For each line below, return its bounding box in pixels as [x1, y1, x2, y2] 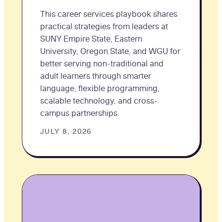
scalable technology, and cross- [40, 95, 158, 106]
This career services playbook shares [40, 8, 177, 19]
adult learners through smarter [40, 70, 151, 81]
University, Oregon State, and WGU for [40, 46, 180, 56]
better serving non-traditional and [40, 58, 164, 68]
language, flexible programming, [40, 83, 160, 93]
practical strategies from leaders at [40, 21, 168, 31]
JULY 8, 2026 [40, 126, 92, 135]
